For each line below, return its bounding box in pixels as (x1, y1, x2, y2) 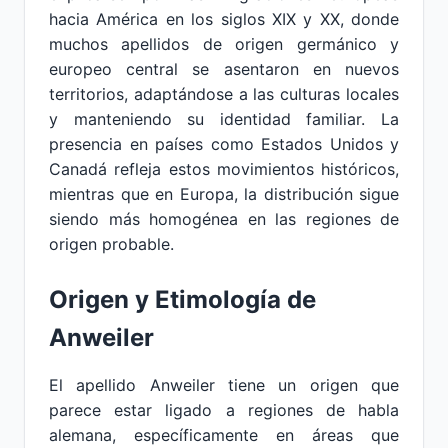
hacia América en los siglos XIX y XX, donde (49, 9, 399, 29)
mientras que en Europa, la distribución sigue (49, 184, 399, 204)
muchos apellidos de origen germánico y (49, 34, 399, 54)
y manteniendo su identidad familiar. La (49, 109, 399, 129)
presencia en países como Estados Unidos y (49, 134, 399, 154)
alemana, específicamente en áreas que (49, 425, 399, 445)
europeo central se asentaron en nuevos (49, 59, 399, 79)
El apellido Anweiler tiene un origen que (49, 375, 399, 395)
